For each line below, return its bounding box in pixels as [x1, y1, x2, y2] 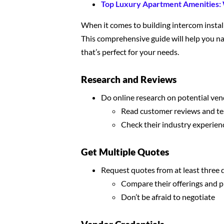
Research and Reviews [81, 73, 176, 85]
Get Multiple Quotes [81, 146, 169, 157]
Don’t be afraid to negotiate [121, 192, 215, 201]
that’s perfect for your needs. [81, 47, 179, 56]
